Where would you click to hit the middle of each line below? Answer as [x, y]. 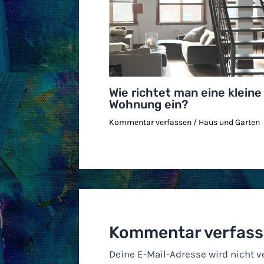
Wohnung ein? [149, 104]
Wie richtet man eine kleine [186, 92]
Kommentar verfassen [151, 122]
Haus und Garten [230, 122]
